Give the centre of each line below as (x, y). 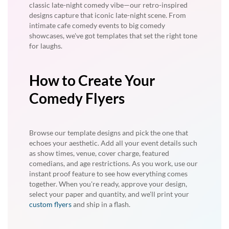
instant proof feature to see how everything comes (108, 174)
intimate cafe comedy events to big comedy (97, 25)
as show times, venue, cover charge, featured (99, 153)
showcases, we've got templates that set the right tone (113, 36)
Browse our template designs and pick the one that (109, 133)
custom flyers (50, 204)
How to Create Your (92, 80)
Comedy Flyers (77, 98)
